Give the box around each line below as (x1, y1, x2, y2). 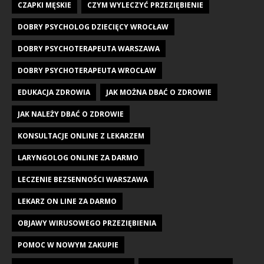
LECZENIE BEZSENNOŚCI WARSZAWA (18, 174, 148, 184)
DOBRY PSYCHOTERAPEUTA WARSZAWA (18, 43, 160, 54)
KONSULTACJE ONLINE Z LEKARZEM (18, 130, 144, 141)
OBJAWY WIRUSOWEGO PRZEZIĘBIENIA (18, 217, 156, 228)
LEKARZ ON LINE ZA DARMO (18, 196, 117, 206)
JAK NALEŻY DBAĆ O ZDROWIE (18, 108, 124, 119)
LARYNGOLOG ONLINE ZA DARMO (18, 152, 138, 163)
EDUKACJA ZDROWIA (18, 87, 90, 97)
